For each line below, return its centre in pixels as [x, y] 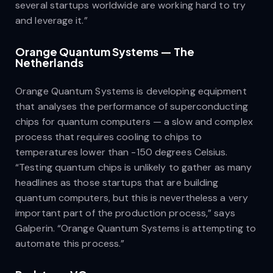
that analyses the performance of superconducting [132, 106]
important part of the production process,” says [125, 213]
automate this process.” [70, 243]
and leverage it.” [51, 20]
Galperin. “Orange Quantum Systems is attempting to [136, 228]
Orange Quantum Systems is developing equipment [131, 91]
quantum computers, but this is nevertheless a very [132, 197]
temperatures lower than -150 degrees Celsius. [122, 152]
